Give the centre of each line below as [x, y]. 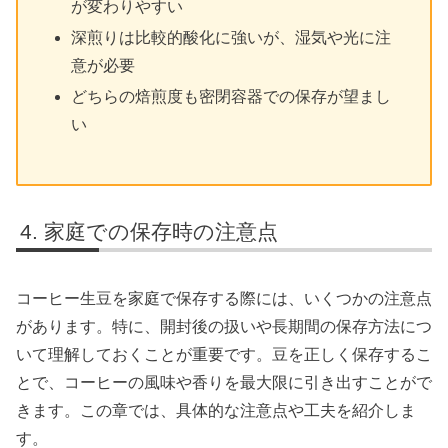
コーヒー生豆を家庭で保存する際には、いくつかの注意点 [224, 299]
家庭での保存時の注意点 [161, 231]
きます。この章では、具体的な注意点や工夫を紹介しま [216, 411]
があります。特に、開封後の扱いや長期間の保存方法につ [224, 327]
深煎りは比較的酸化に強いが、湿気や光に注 [231, 37]
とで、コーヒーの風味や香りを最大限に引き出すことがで [224, 383]
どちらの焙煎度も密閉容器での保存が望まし [231, 96]
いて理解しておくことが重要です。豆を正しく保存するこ [224, 355]
